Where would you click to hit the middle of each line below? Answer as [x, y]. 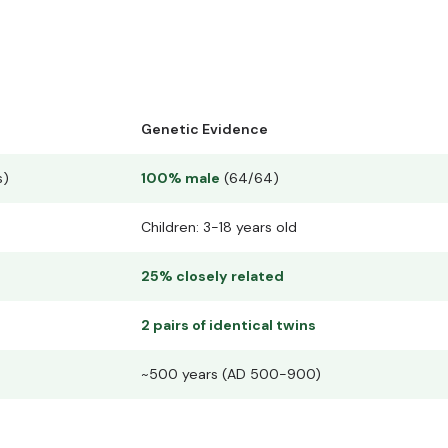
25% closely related [212, 276]
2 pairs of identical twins [228, 325]
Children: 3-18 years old [219, 227]
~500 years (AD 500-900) [231, 374]
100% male [180, 178]
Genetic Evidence [204, 129]
